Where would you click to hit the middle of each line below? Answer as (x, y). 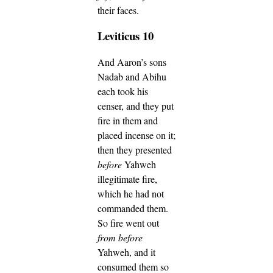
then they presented (135, 150)
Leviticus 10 (126, 36)
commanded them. (133, 208)
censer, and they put (136, 106)
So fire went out (128, 223)
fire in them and (128, 121)
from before (120, 238)
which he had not (131, 194)
